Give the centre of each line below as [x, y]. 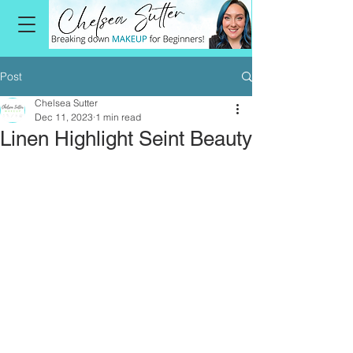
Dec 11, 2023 [64, 117]
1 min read [118, 117]
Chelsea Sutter [66, 103]
